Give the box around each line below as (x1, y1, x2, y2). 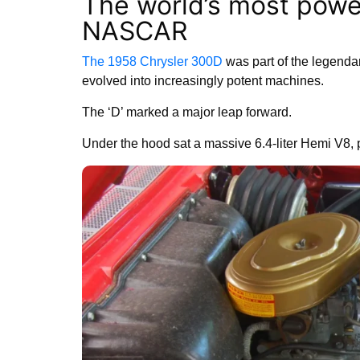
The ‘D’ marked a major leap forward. (82, 105, 292, 119)
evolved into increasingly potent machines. (82, 74, 324, 88)
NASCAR (82, 15, 187, 47)
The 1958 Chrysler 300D (82, 55, 223, 68)
